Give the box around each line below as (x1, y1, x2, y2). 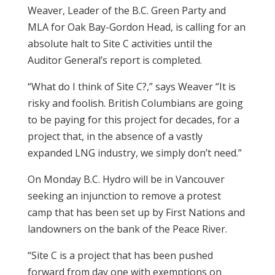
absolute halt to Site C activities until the (27, 37, 212, 50)
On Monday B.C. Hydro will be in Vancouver (27, 172, 225, 186)
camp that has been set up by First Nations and (27, 206, 245, 219)
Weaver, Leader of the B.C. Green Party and (27, 4, 226, 17)
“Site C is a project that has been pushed (27, 249, 213, 262)
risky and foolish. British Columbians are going (27, 96, 243, 110)
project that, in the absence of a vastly (27, 130, 203, 143)
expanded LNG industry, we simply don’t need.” (27, 146, 242, 160)
